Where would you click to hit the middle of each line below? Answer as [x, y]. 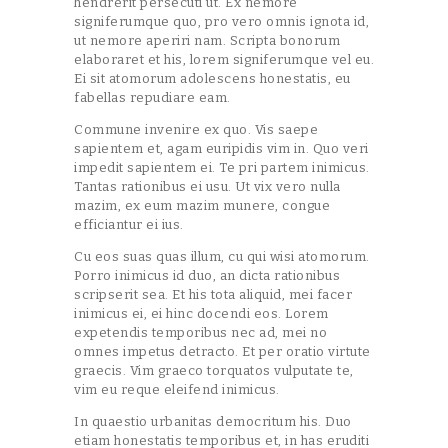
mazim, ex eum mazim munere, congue [202, 205]
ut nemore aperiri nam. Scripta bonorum [207, 40]
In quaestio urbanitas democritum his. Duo [213, 421]
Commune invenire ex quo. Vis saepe [196, 129]
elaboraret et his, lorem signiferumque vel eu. [224, 59]
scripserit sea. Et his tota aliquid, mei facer [213, 294]
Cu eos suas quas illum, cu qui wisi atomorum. [222, 256]
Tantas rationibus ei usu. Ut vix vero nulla [207, 186]
